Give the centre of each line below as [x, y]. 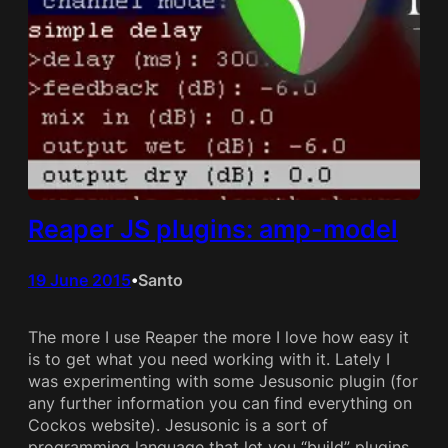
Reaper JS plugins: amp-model [213, 229]
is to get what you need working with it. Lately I [209, 359]
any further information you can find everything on [220, 403]
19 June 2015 [79, 280]
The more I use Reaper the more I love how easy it [218, 337]
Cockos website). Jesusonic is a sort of [178, 425]
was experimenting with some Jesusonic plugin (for [223, 381]
